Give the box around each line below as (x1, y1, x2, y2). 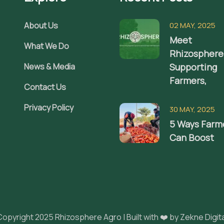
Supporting (169, 61, 217, 73)
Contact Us (24, 81, 66, 92)
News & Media (24, 61, 75, 72)
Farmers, (169, 74, 206, 86)
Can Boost (169, 131, 214, 143)
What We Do (24, 40, 69, 51)
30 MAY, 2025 (169, 104, 215, 114)
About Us (24, 20, 58, 31)
